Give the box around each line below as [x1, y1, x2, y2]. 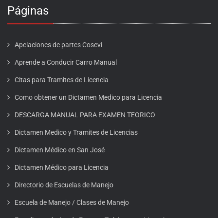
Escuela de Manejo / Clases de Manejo [15, 199, 129, 206]
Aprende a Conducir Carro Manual [15, 58, 117, 66]
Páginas [7, 4, 49, 18]
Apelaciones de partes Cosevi [15, 41, 102, 49]
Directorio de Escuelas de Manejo [15, 181, 113, 189]
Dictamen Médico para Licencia [15, 163, 109, 171]
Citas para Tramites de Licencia [15, 76, 109, 84]
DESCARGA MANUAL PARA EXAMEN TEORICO [15, 111, 155, 119]
